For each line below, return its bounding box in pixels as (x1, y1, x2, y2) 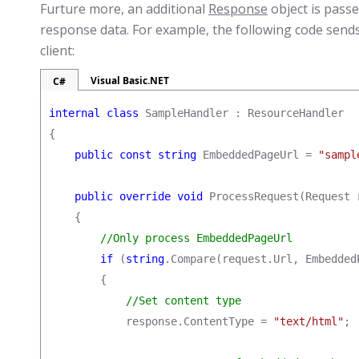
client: (40, 42, 75, 59)
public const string (75, 148, 196, 161)
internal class (49, 107, 139, 119)
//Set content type (126, 294, 241, 307)
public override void (75, 190, 203, 203)
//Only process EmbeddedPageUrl (100, 232, 292, 244)
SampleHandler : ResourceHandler (139, 107, 344, 119)
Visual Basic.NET (91, 74, 169, 87)
